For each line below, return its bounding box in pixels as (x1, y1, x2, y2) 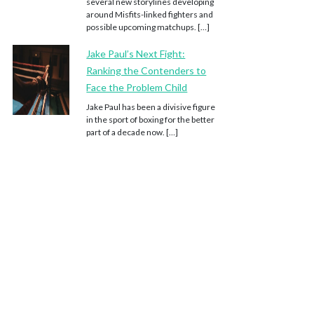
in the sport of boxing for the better (86, 114, 215, 125)
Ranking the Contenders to (86, 64, 207, 76)
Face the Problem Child (86, 81, 188, 93)
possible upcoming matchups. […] (86, 22, 210, 32)
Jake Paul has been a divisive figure (86, 102, 216, 112)
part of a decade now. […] (86, 127, 179, 137)
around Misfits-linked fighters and (86, 9, 214, 20)
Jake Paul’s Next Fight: (86, 48, 186, 60)
